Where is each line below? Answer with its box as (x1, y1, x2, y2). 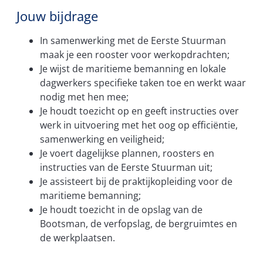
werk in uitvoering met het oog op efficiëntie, (40, 118, 238, 131)
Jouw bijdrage (16, 6, 98, 25)
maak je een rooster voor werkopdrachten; (40, 48, 230, 61)
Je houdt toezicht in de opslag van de (40, 203, 203, 216)
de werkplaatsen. (40, 231, 115, 244)
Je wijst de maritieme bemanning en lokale (40, 62, 226, 75)
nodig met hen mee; (40, 90, 129, 103)
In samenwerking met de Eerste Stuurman (40, 33, 226, 47)
